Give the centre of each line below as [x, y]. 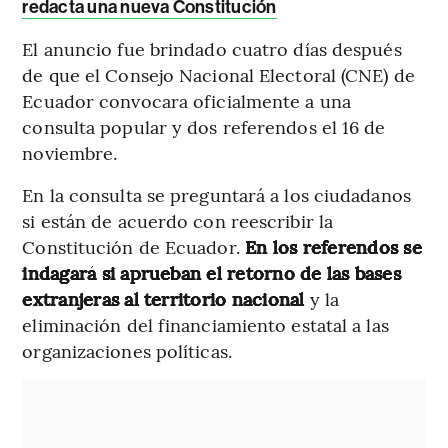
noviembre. [70, 153]
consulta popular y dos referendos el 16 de [204, 127]
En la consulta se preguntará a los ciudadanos [216, 195]
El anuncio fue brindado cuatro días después [212, 49]
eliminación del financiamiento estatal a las [205, 325]
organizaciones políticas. [127, 351]
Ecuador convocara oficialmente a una [186, 101]
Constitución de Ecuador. [131, 247]
